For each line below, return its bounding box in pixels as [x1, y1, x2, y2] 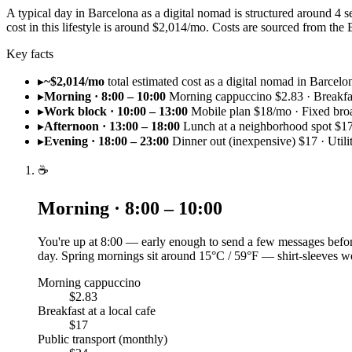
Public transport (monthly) [38, 332, 167, 346]
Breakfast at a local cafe [38, 303, 156, 317]
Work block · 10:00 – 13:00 [44, 104, 188, 118]
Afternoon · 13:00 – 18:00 [44, 119, 180, 133]
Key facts [6, 46, 53, 60]
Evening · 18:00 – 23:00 [44, 134, 169, 148]
